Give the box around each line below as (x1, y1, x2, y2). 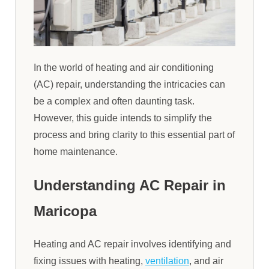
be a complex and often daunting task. (34, 96, 195, 107)
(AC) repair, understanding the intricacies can (34, 79, 225, 90)
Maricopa (34, 203, 97, 220)
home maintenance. (34, 147, 118, 157)
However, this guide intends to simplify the (34, 113, 212, 124)
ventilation (145, 255, 189, 266)
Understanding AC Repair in (34, 177, 226, 194)
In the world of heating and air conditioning (34, 62, 214, 73)
